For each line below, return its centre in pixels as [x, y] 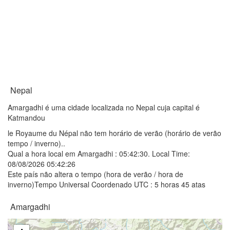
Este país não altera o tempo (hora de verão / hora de [95, 174]
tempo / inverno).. [36, 143]
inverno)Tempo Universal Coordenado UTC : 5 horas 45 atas [107, 184]
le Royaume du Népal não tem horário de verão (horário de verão [114, 133]
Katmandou [26, 118]
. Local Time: [169, 154]
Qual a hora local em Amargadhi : [63, 154]
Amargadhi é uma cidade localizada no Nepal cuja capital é [104, 107]
